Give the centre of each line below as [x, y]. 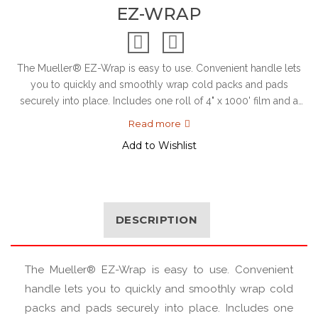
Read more [154, 124]
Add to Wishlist [159, 146]
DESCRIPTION [157, 220]
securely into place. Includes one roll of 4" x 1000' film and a [159, 101]
